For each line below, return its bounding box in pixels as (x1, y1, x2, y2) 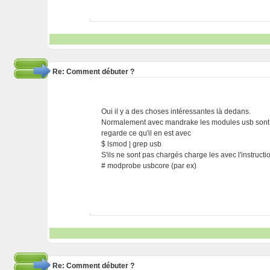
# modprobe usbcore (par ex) (101, 162, 197, 170)
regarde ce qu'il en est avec (101, 129, 192, 137)
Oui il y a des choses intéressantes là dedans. (101, 107, 251, 116)
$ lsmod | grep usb (101, 140, 162, 148)
